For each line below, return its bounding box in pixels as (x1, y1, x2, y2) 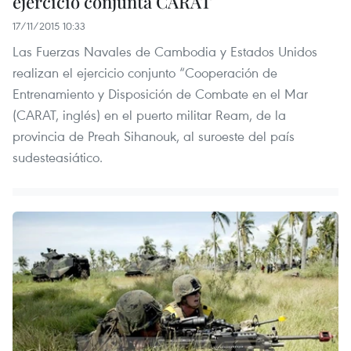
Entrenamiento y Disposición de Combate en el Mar (13, 85, 308, 103)
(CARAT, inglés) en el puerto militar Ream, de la (13, 106, 286, 125)
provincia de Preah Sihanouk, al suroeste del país (13, 127, 295, 146)
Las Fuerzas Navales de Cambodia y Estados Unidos (13, 42, 317, 61)
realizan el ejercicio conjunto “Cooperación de (13, 63, 277, 82)
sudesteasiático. (13, 148, 103, 167)
